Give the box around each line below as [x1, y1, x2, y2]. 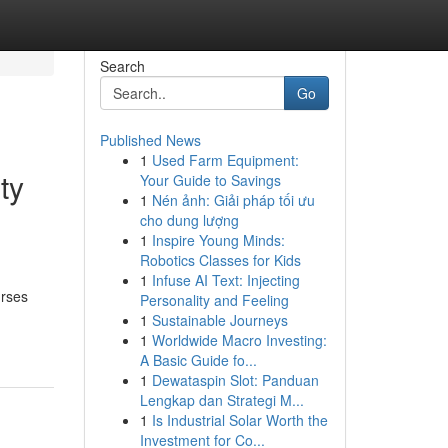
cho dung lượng [139, 210, 239, 230]
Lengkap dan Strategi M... [139, 390, 304, 410]
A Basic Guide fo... [139, 350, 257, 370]
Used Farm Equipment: [151, 150, 299, 170]
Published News [99, 130, 201, 150]
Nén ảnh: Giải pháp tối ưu [151, 190, 315, 210]
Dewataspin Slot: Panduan [151, 370, 319, 390]
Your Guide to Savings [139, 170, 281, 190]
